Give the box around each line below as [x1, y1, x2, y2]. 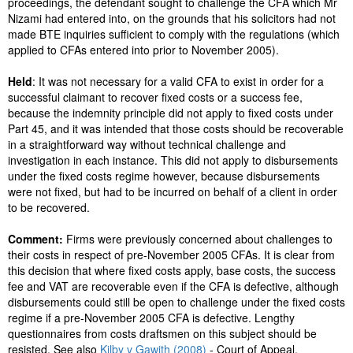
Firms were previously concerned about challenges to [66, 231, 333, 247]
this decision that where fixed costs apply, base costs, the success [8, 262, 336, 278]
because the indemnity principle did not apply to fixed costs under [8, 105, 333, 121]
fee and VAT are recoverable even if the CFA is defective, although [8, 278, 339, 294]
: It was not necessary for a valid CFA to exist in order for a [32, 73, 324, 89]
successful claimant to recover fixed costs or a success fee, [8, 89, 303, 105]
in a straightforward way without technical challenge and [8, 136, 286, 152]
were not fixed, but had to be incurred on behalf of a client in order [8, 184, 337, 199]
